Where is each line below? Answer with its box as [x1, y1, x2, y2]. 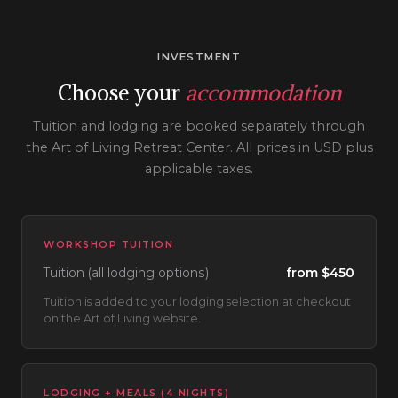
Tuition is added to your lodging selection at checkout [44, 295, 351, 309]
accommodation [185, 79, 341, 107]
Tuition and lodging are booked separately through [33, 118, 365, 135]
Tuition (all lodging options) [44, 266, 209, 281]
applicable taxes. [145, 161, 253, 178]
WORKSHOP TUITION [44, 239, 173, 251]
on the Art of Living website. [44, 312, 201, 326]
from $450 [286, 266, 354, 281]
